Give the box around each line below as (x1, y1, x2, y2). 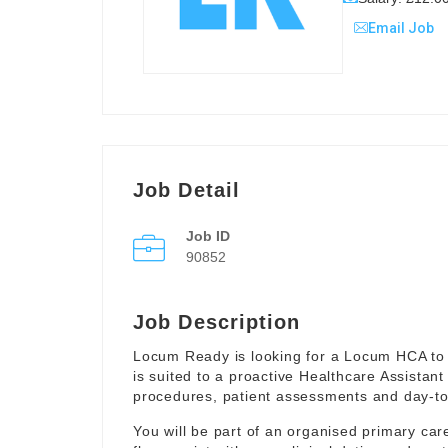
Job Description (133, 311, 301, 333)
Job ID (186, 228, 230, 244)
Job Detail (133, 179, 240, 201)
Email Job (368, 19, 434, 36)
